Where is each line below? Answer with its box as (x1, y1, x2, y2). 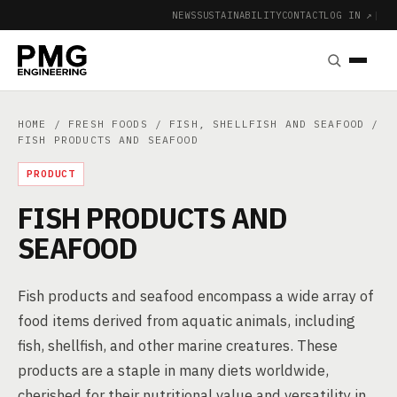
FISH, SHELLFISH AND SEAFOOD (169, 117, 365, 130)
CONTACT (281, 8, 324, 21)
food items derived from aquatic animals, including (18, 311, 355, 331)
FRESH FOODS (68, 117, 148, 130)
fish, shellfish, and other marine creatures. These (18, 336, 338, 355)
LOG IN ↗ (323, 8, 374, 21)
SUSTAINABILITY (196, 8, 282, 21)
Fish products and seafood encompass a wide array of (18, 286, 374, 306)
